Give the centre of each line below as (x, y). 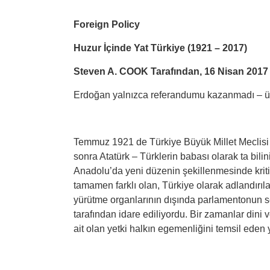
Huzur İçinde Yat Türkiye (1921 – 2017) (160, 48)
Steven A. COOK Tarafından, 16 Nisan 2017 (171, 71)
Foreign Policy (107, 24)
